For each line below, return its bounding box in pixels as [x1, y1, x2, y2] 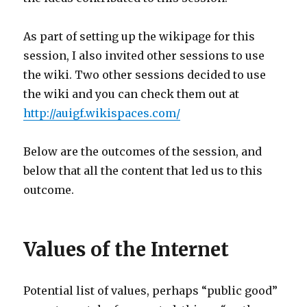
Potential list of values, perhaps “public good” [23, 284, 278, 297]
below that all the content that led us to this [23, 164, 263, 177]
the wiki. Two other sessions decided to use [23, 68, 267, 82]
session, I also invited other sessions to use [23, 49, 265, 62]
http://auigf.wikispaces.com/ [23, 106, 181, 120]
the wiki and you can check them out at [23, 87, 240, 101]
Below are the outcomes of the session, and [23, 145, 262, 158]
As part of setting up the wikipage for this [23, 29, 256, 43]
